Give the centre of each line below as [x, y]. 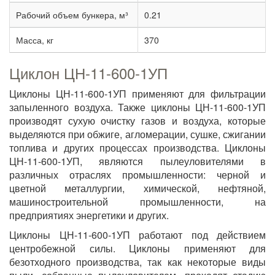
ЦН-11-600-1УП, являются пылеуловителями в [137, 161]
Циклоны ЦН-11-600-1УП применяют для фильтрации [137, 94]
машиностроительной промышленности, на [137, 202]
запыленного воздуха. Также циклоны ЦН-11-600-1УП [137, 107]
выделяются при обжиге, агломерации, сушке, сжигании [137, 134]
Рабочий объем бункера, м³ [72, 15]
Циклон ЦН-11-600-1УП [88, 73]
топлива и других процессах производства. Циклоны [137, 148]
